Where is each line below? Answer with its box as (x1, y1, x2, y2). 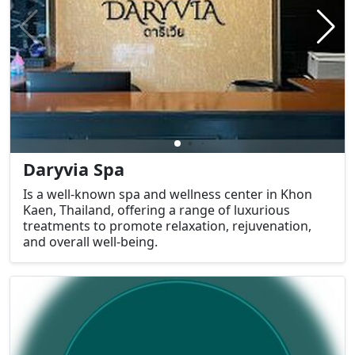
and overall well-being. (23, 232, 158, 250)
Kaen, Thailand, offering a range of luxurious (23, 200, 290, 219)
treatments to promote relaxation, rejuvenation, (23, 216, 311, 235)
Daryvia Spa (23, 157, 124, 181)
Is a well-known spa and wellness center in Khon (23, 185, 312, 203)
